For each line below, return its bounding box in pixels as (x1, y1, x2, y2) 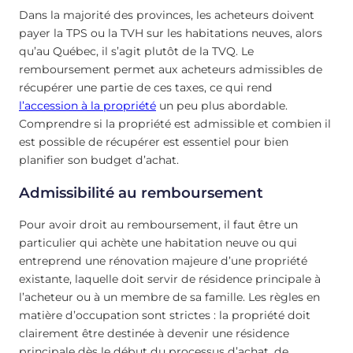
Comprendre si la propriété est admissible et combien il (19, 117, 331, 132)
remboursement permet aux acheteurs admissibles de (19, 62, 322, 77)
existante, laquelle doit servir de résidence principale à (19, 271, 321, 286)
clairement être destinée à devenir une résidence (19, 325, 289, 340)
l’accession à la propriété (19, 98, 156, 113)
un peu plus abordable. (156, 98, 288, 113)
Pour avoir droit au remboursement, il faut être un (19, 217, 298, 232)
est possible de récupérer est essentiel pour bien (19, 135, 288, 150)
